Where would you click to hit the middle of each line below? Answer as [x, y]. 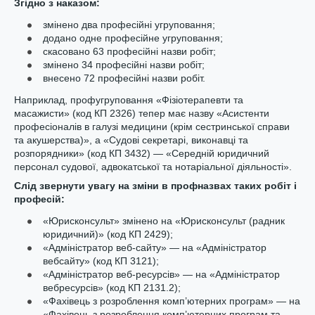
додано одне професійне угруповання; [133, 38]
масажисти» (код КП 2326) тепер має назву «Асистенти [142, 113]
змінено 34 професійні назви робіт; [124, 65]
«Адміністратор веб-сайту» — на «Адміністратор [155, 247]
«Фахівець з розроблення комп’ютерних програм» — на [172, 301]
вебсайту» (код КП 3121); [101, 261]
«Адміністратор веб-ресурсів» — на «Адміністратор [161, 274]
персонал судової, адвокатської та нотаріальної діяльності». [153, 167]
